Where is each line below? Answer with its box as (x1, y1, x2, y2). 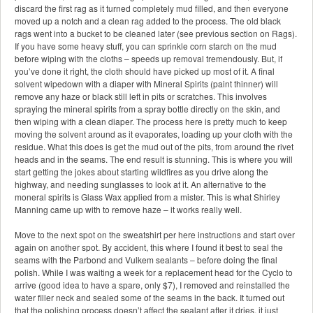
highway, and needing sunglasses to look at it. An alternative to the (15, 178, 266, 191)
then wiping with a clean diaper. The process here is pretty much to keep (15, 115, 287, 128)
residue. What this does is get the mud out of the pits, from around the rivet (15, 140, 293, 153)
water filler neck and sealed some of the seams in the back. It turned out (15, 291, 284, 304)
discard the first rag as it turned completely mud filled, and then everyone (15, 2, 289, 15)
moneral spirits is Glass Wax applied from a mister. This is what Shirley (15, 191, 280, 203)
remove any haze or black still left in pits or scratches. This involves (15, 90, 267, 103)
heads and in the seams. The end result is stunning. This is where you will (15, 153, 293, 166)
